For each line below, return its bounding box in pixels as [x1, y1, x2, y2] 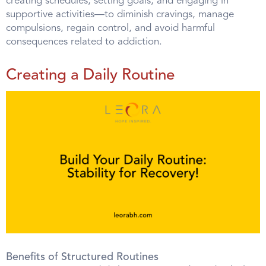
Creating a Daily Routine [6, 67, 175, 83]
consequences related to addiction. [6, 36, 162, 47]
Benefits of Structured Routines [6, 252, 159, 263]
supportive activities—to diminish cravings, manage [6, 9, 234, 20]
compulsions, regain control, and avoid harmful [6, 23, 215, 33]
